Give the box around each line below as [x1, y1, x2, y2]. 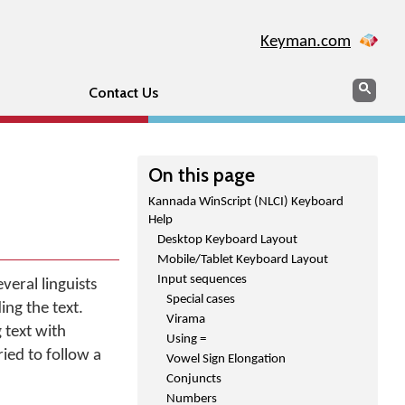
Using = [166, 333, 206, 346]
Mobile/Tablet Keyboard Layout [157, 253, 328, 267]
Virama [166, 313, 205, 326]
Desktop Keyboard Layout [157, 233, 297, 247]
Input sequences [157, 273, 247, 287]
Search [352, 78, 393, 95]
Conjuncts [166, 372, 221, 386]
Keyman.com [260, 33, 351, 51]
